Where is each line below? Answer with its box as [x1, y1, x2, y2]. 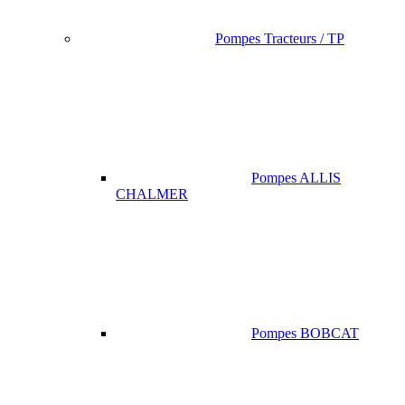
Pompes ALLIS [251, 170, 341, 186]
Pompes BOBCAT [251, 325, 359, 342]
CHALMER [116, 186, 188, 202]
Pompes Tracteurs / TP [215, 31, 344, 47]
